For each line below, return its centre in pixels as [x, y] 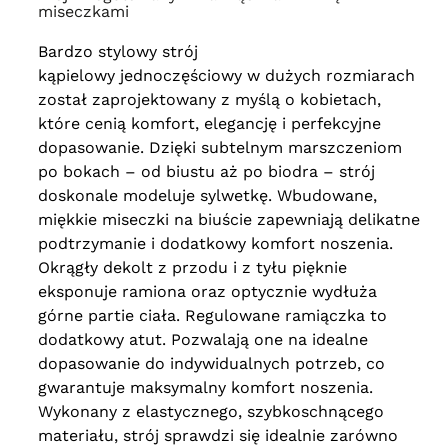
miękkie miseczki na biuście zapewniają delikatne [228, 220]
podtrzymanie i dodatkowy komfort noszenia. [215, 244]
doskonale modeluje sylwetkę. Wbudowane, [207, 196]
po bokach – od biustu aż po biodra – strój [206, 172]
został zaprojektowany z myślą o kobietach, [209, 100]
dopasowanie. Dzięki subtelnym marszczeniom [219, 148]
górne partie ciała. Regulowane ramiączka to [212, 316]
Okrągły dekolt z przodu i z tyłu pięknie [192, 268]
